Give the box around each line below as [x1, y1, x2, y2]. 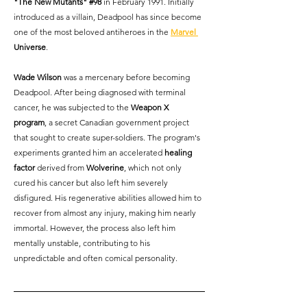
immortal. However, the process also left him [14, 222, 177, 233]
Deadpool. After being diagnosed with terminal [14, 86, 188, 97]
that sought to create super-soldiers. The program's [14, 132, 202, 143]
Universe [14, 41, 46, 52]
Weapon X [131, 101, 171, 112]
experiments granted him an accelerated [14, 147, 164, 158]
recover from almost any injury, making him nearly [14, 207, 198, 218]
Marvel [171, 26, 198, 37]
